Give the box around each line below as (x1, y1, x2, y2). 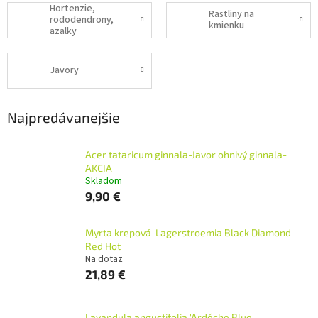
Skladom (85, 173, 122, 188)
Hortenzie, (50, 1, 95, 16)
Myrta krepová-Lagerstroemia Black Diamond (85, 226, 291, 238)
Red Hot (85, 239, 121, 252)
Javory (50, 63, 79, 78)
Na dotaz (85, 251, 123, 266)
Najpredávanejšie (7, 108, 120, 126)
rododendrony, (50, 13, 114, 28)
